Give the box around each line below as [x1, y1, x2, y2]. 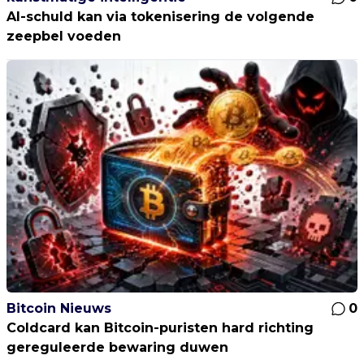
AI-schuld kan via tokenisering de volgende [6, 8, 314, 24]
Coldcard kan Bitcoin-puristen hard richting [6, 320, 314, 336]
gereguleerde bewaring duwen [6, 340, 228, 356]
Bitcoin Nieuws [6, 301, 111, 317]
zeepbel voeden [6, 28, 121, 44]
